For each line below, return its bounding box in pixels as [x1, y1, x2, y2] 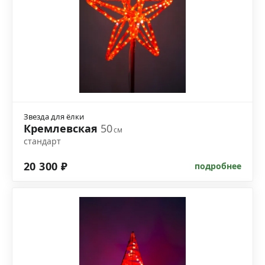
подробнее [195, 160, 241, 172]
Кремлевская [24, 121, 101, 136]
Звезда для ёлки [24, 111, 84, 122]
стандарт [24, 135, 61, 147]
